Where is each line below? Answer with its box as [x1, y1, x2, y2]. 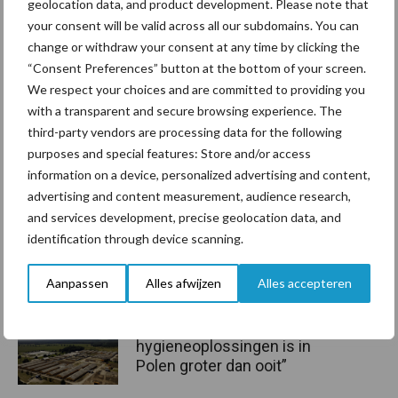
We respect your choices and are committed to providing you [28, 81, 365, 97]
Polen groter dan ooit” [136, 356, 287, 376]
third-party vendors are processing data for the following [28, 123, 342, 139]
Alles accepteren [258, 275, 353, 291]
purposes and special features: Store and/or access [28, 145, 311, 161]
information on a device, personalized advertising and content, [28, 166, 370, 182]
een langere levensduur [136, 220, 301, 240]
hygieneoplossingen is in [136, 337, 311, 356]
